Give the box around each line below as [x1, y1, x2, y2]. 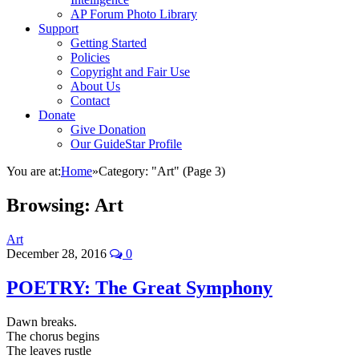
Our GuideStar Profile [71, 137, 182, 151]
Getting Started [71, 36, 147, 50]
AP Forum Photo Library [71, 7, 197, 21]
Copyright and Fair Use [71, 65, 190, 79]
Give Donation [71, 123, 146, 136]
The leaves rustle [6, 343, 91, 357]
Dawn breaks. [6, 314, 77, 329]
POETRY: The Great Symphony [6, 276, 272, 298]
